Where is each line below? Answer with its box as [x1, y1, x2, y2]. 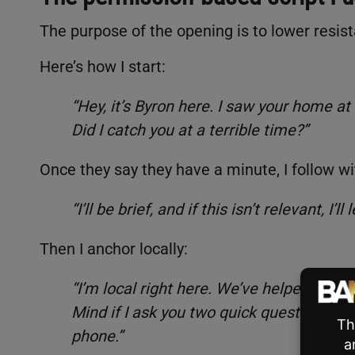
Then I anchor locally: [40, 239, 188, 258]
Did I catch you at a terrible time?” [71, 120, 308, 139]
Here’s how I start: [40, 56, 166, 76]
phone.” [71, 326, 123, 345]
